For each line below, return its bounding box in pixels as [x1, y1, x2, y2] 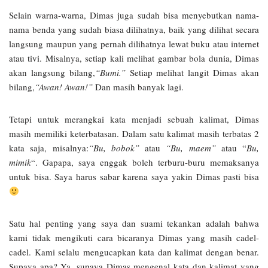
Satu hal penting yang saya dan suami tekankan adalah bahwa [9, 217, 259, 230]
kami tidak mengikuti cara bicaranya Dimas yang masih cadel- [9, 232, 259, 244]
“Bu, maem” [166, 142, 216, 154]
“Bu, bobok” [88, 142, 139, 154]
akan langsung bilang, [9, 66, 95, 79]
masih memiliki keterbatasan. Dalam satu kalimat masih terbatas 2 [9, 127, 259, 140]
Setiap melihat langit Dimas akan [125, 66, 260, 79]
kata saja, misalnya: [9, 142, 89, 154]
